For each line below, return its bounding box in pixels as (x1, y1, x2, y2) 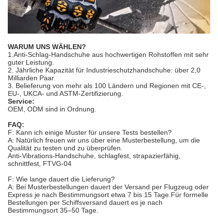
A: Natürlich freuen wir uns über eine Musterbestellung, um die (8, 136, 200, 144)
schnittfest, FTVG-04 (8, 159, 72, 167)
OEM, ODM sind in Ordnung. (8, 105, 96, 113)
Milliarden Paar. (8, 73, 55, 82)
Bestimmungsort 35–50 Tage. (8, 206, 98, 214)
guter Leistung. (8, 58, 54, 66)
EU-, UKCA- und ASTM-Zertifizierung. (8, 89, 123, 97)
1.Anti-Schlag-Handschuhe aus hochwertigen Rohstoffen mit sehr (8, 50, 209, 58)
